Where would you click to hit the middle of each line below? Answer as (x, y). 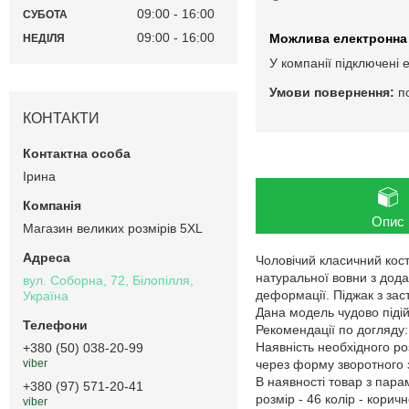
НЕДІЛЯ (44, 38)
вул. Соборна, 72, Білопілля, (108, 280)
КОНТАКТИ (61, 118)
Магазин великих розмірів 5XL (113, 228)
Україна (46, 295)
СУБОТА (45, 14)
